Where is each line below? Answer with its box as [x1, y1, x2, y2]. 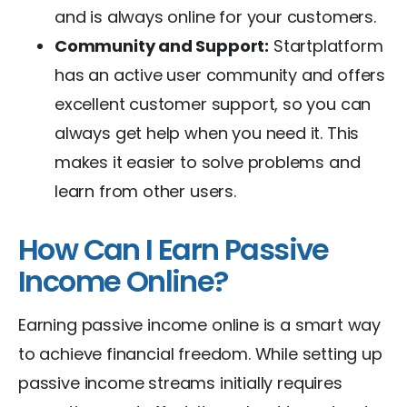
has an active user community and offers [55, 63, 385, 86]
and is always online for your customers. [55, 5, 376, 28]
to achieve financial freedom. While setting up [18, 342, 382, 365]
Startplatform [269, 34, 383, 57]
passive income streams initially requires [18, 371, 342, 394]
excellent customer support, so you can [55, 92, 372, 115]
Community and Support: [55, 34, 270, 57]
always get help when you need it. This [55, 121, 360, 144]
